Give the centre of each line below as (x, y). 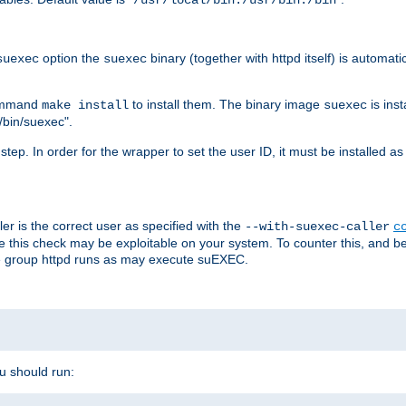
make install (85, 105)
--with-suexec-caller (317, 226)
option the (71, 58)
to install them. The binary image (226, 104)
